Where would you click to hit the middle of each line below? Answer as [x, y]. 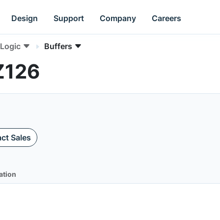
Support [69, 18]
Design [25, 18]
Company [118, 18]
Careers [167, 18]
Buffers [58, 46]
